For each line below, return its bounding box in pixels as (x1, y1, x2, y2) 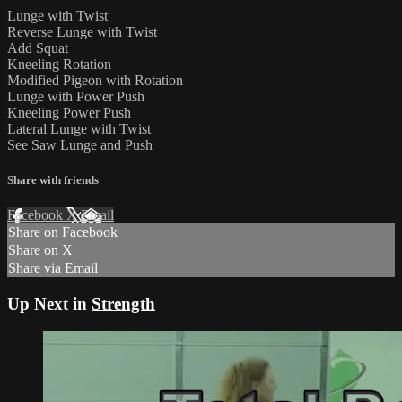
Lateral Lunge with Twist (7, 121, 151, 137)
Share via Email (8, 260, 98, 276)
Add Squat (7, 40, 68, 57)
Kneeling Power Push (7, 105, 131, 121)
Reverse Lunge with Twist (7, 24, 157, 40)
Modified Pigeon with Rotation (7, 73, 183, 89)
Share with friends (7, 173, 99, 188)
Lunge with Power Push (7, 89, 144, 105)
